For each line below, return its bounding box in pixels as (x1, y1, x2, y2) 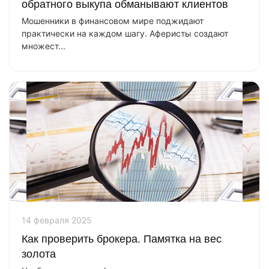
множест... (22, 41, 65, 51)
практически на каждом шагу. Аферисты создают (22, 28, 228, 38)
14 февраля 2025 (22, 215, 92, 225)
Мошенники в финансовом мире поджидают (22, 16, 204, 26)
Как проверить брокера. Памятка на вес (22, 233, 222, 245)
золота (22, 248, 56, 260)
